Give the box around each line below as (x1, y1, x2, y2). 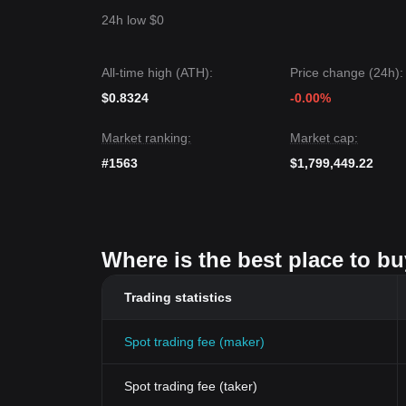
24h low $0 (101, 13, 164, 27)
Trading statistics (124, 290, 232, 304)
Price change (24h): (290, 65, 403, 80)
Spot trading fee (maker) (124, 334, 265, 349)
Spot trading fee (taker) (124, 379, 257, 393)
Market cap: (290, 130, 358, 145)
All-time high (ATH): (101, 65, 213, 80)
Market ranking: (101, 130, 191, 145)
